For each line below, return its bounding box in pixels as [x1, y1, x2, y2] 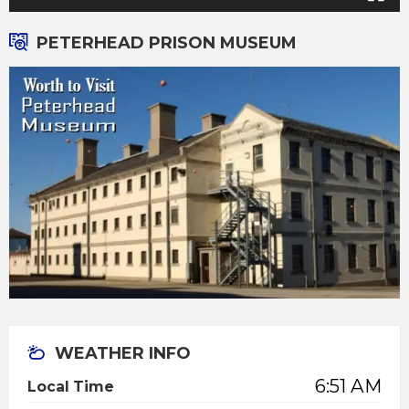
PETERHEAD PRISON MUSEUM [37, 32, 297, 53]
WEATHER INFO [55, 343, 191, 364]
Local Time [27, 378, 114, 396]
